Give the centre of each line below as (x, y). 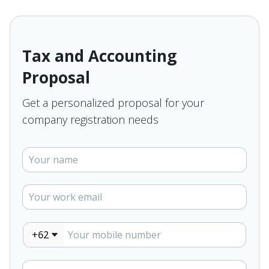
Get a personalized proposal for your (113, 103)
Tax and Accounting (99, 56)
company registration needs (90, 119)
